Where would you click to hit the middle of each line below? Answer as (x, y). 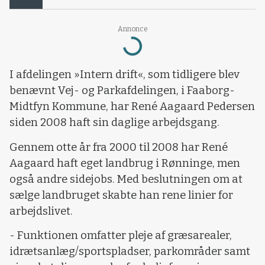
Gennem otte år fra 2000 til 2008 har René (119, 147)
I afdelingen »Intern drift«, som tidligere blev (125, 75)
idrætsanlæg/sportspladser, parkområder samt (130, 252)
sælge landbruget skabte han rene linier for (121, 195)
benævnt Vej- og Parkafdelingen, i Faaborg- (122, 91)
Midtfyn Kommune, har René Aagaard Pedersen (132, 107)
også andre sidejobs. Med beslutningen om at (126, 179)
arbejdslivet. (41, 211)
